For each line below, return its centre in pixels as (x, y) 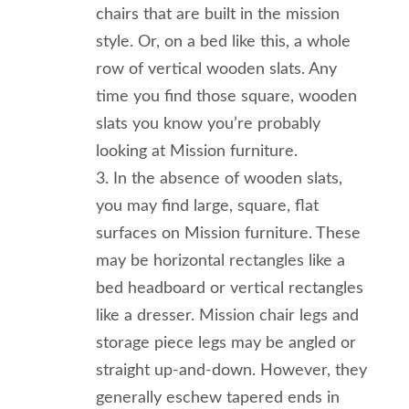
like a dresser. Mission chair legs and (227, 316)
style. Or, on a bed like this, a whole (223, 42)
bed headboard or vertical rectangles (230, 289)
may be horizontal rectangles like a (220, 262)
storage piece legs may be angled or (226, 344)
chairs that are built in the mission (218, 15)
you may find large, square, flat (207, 207)
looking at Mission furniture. (197, 152)
